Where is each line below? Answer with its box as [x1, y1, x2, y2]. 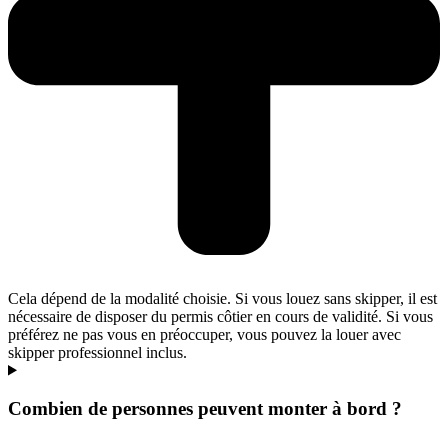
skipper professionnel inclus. [8, 343, 187, 361]
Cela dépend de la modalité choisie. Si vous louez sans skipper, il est [8, 289, 437, 307]
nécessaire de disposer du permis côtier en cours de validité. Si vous [8, 307, 433, 325]
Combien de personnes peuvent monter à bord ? [8, 398, 402, 420]
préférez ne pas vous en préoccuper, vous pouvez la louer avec [8, 325, 401, 343]
